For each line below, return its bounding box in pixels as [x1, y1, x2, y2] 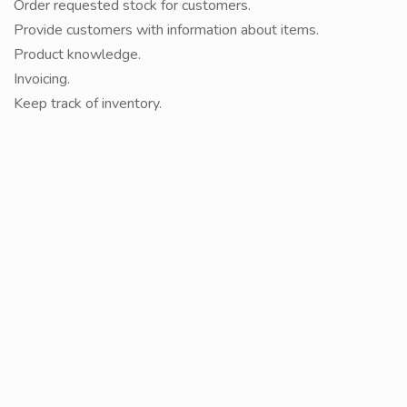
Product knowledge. [14, 45, 141, 65]
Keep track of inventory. [14, 94, 162, 114]
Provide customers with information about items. [14, 20, 319, 40]
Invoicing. [14, 69, 70, 89]
